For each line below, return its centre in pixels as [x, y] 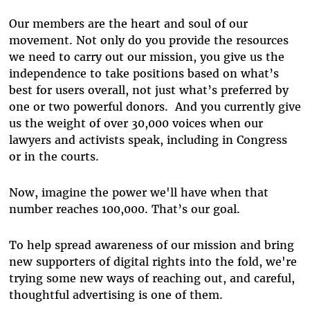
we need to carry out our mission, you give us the [146, 56]
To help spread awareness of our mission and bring [151, 245]
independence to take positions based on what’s [144, 73]
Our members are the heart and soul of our [128, 23]
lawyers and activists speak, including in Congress [148, 139]
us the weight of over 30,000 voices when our [136, 123]
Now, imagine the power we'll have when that [138, 192]
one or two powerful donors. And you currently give [155, 106]
